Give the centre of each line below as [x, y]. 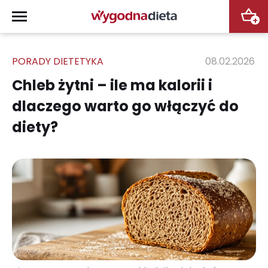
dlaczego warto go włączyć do [125, 106]
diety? [35, 127]
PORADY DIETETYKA [58, 61]
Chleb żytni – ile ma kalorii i [112, 85]
